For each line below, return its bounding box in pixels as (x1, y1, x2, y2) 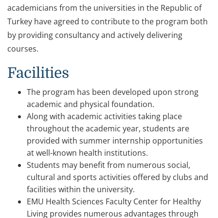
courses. (7, 43, 38, 54)
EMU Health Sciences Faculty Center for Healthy (27, 196, 201, 207)
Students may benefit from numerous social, (27, 160, 190, 171)
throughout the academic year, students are (27, 123, 189, 134)
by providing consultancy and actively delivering (7, 30, 182, 41)
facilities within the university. (27, 184, 135, 195)
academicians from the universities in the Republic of (7, 2, 201, 14)
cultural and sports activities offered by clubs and (27, 172, 208, 183)
